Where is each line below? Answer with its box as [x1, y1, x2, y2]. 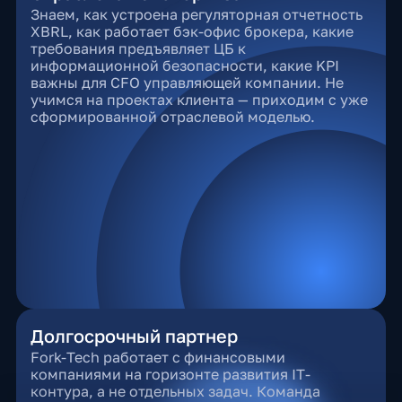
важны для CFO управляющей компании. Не [30, 74, 344, 92]
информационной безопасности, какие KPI [30, 57, 339, 74]
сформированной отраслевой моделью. [30, 108, 315, 126]
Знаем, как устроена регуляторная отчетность [30, 5, 363, 23]
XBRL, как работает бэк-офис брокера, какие [30, 22, 354, 40]
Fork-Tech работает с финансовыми [30, 348, 285, 366]
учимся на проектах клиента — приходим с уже [30, 91, 368, 109]
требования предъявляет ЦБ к [30, 39, 246, 57]
